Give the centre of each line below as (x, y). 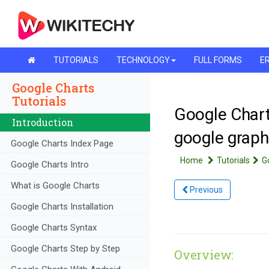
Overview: (204, 254)
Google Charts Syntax (54, 228)
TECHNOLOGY (143, 60)
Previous (206, 189)
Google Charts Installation (62, 207)
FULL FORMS (218, 60)
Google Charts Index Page (62, 144)
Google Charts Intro (50, 165)
